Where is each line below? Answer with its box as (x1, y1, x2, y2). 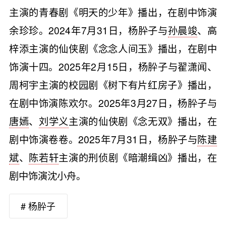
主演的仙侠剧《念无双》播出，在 (68, 114, 217, 128)
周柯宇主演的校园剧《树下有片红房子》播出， (9, 77, 217, 91)
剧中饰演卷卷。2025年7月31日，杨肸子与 (9, 132, 198, 146)
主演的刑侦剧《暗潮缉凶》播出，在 (59, 150, 217, 164)
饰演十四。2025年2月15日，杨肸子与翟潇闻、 (9, 59, 217, 73)
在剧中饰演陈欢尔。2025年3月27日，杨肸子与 (9, 95, 217, 109)
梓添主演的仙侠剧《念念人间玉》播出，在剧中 (9, 41, 217, 55)
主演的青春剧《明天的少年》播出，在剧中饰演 (9, 5, 217, 19)
